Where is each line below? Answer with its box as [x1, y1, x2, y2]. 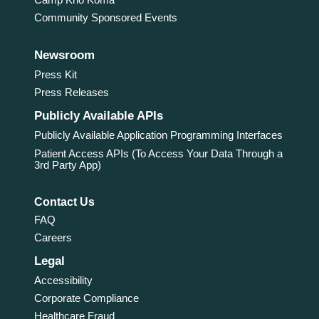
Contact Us [33, 195, 95, 208]
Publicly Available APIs [33, 109, 163, 123]
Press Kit [33, 68, 77, 81]
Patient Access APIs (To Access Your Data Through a [33, 147, 283, 159]
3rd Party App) [33, 158, 101, 171]
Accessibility [33, 273, 93, 286]
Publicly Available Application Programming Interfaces [33, 129, 283, 142]
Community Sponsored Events [33, 11, 177, 24]
